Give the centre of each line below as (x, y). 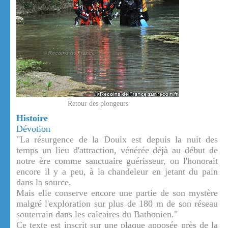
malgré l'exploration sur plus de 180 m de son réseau (117, 204)
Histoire (32, 118)
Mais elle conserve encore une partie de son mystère (117, 193)
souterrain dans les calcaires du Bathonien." (97, 215)
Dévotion (33, 129)
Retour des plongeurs (98, 104)
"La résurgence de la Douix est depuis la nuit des (117, 140)
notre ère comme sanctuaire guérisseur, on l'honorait (117, 161)
